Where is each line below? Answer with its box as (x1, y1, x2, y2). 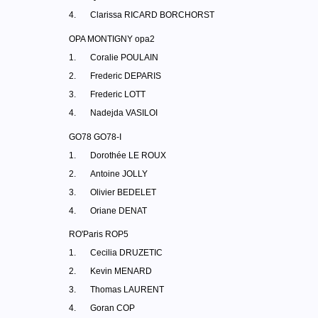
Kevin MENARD (90, 266, 152, 276)
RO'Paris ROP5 (69, 229, 128, 239)
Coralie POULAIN (90, 53, 158, 62)
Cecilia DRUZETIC (90, 248, 163, 258)
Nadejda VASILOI (90, 108, 158, 118)
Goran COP (90, 303, 135, 313)
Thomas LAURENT (90, 285, 164, 295)
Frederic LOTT (90, 89, 146, 99)
